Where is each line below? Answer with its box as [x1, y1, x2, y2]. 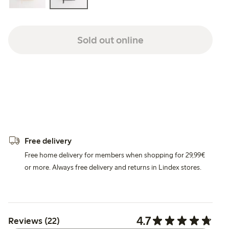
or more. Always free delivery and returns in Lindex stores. [25, 163, 201, 172]
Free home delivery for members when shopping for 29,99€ [25, 150, 205, 159]
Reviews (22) [8, 215, 60, 226]
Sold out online [77, 33, 144, 46]
